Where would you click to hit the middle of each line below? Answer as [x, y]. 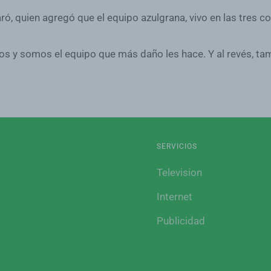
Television [179, 172]
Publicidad [181, 221]
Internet [175, 197]
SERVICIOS [177, 146]
